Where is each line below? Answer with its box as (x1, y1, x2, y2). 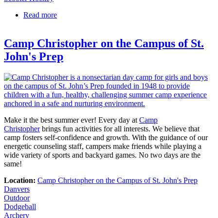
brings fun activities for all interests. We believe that (40, 124, 200, 133)
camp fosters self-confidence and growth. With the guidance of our (4, 133, 208, 142)
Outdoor (4, 193, 30, 202)
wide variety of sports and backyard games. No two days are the (4, 150, 200, 159)
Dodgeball (4, 202, 36, 211)
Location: (4, 176, 37, 184)
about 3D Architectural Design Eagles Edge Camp (57, 10, 212, 19)
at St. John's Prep (57, 19, 109, 28)
